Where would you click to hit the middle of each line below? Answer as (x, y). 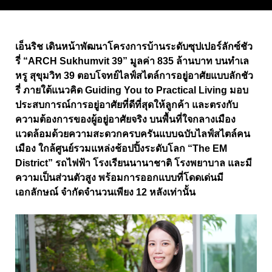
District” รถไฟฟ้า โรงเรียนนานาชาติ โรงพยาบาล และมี (134, 163)
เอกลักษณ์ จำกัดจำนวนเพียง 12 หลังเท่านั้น (105, 192)
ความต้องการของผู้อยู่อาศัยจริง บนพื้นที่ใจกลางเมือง (125, 119)
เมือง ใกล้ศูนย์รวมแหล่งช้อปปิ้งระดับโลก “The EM (121, 148)
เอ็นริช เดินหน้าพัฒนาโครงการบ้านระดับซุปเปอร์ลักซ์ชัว (134, 46)
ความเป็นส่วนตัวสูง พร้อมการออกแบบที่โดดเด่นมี (119, 177)
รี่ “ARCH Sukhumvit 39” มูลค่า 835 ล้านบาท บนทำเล (132, 61)
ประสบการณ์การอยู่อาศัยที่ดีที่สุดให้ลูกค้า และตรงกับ (127, 104)
